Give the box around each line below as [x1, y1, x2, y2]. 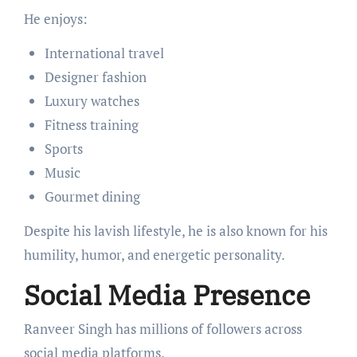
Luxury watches [44, 91, 139, 110]
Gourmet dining [44, 186, 140, 206]
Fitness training [44, 115, 139, 134]
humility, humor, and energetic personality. [23, 245, 285, 264]
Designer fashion [44, 67, 147, 86]
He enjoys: [23, 9, 88, 28]
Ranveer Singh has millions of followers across [23, 320, 302, 339]
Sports [44, 139, 83, 158]
